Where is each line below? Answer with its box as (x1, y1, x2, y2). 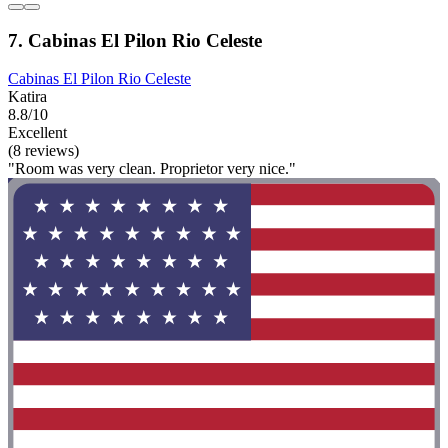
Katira (8, 88, 47, 106)
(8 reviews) (8, 142, 79, 160)
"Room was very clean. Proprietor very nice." (8, 160, 296, 178)
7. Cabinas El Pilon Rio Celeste (8, 29, 262, 51)
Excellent (8, 124, 67, 142)
